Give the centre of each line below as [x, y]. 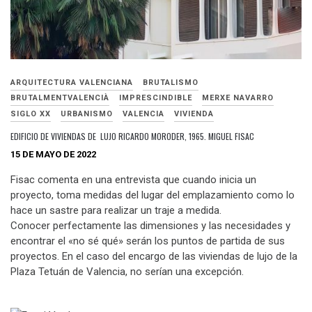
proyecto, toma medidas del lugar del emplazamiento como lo [153, 195]
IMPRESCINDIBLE [156, 98]
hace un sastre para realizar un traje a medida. [117, 210]
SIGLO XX [31, 114]
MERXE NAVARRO [238, 98]
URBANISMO [87, 114]
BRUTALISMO [171, 82]
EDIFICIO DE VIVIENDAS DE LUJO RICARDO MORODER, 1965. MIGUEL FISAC [132, 136]
